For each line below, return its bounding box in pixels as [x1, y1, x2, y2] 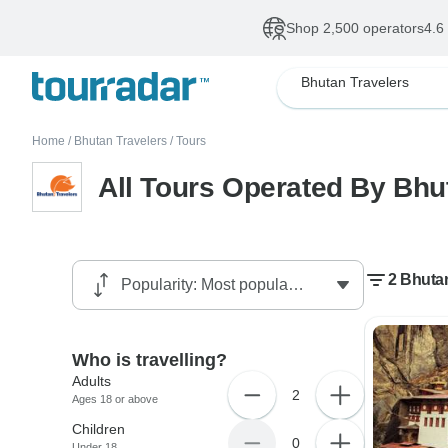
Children [72, 421, 126, 437]
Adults [72, 373, 112, 389]
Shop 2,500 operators [286, 20, 424, 36]
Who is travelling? [72, 350, 228, 370]
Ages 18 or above [72, 393, 159, 405]
